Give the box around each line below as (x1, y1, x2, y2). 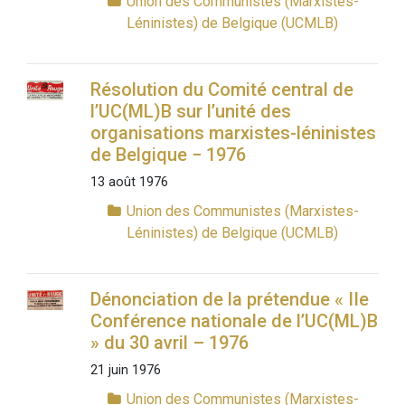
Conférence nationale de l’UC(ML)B (89, 310, 378, 333)
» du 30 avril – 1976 (89, 332, 249, 354)
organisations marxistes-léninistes (89, 122, 376, 145)
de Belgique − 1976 (89, 144, 246, 166)
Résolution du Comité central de (89, 79, 353, 101)
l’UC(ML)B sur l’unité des (89, 100, 291, 123)
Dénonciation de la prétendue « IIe (89, 288, 369, 311)
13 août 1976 (89, 174, 168, 191)
